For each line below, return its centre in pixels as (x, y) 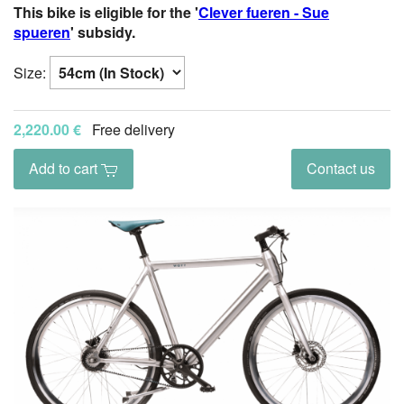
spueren (42, 32)
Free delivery (133, 129)
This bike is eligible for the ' (106, 12)
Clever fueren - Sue (264, 12)
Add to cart (65, 169)
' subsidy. (103, 32)
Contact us (341, 169)
